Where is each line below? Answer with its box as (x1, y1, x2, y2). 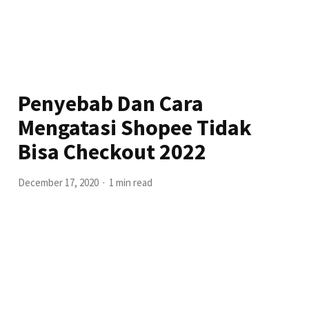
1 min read (109, 175, 153, 189)
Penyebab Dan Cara (18, 89, 204, 117)
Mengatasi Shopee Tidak (18, 113, 252, 141)
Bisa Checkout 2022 (18, 137, 207, 166)
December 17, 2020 (18, 175, 99, 189)
